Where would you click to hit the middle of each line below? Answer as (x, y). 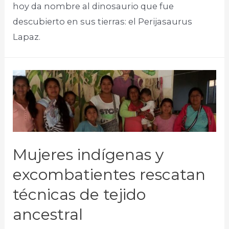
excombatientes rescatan (109, 174)
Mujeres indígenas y (88, 154)
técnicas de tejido (79, 194)
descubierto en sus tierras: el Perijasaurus (103, 21)
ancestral (48, 214)
